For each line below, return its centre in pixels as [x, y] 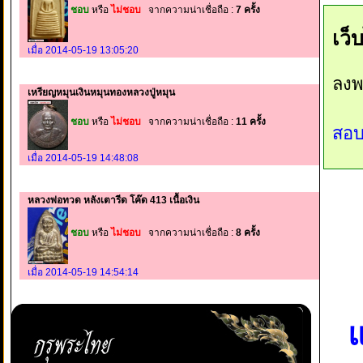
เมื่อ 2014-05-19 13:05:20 [83, 50]
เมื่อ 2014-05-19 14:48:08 [83, 158]
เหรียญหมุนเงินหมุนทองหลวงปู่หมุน [101, 92]
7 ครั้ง [248, 9]
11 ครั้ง [251, 122]
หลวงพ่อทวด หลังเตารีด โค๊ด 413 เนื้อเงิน [113, 201]
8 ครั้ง [248, 233]
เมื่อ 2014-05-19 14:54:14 [83, 272]
